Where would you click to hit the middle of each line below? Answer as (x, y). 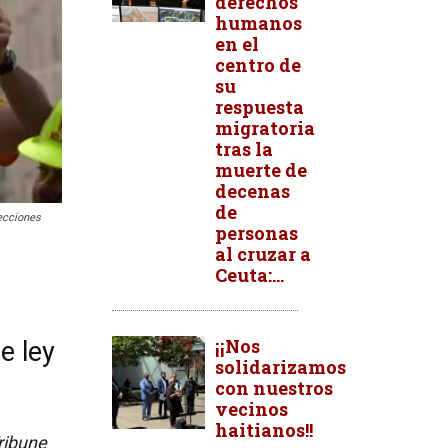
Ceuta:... (249, 275)
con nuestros (274, 388)
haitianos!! (264, 430)
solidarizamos (280, 367)
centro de (258, 65)
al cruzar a (263, 254)
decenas (252, 191)
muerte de (261, 170)
